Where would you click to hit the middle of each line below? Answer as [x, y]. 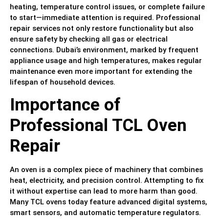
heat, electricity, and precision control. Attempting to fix [107, 180]
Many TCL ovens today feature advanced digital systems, [109, 202]
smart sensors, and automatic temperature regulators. [105, 212]
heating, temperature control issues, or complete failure [107, 7]
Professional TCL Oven [98, 125]
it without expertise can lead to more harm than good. [104, 191]
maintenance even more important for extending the [101, 72]
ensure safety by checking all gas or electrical [89, 39]
